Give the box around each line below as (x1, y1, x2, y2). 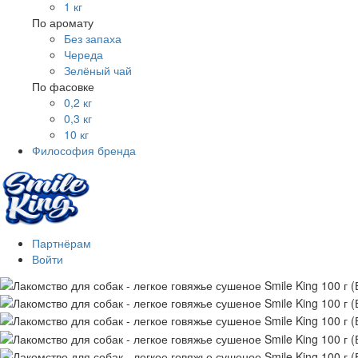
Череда (64, 46, 103, 63)
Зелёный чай (64, 62, 132, 79)
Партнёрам (32, 235, 91, 252)
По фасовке (32, 78, 94, 95)
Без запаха (64, 30, 121, 47)
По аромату (32, 14, 93, 31)
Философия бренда (32, 142, 136, 159)
